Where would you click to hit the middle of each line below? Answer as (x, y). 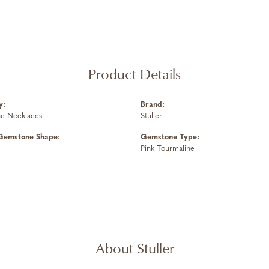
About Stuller (134, 248)
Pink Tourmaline (168, 149)
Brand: (153, 105)
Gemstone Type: (170, 138)
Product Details (134, 74)
